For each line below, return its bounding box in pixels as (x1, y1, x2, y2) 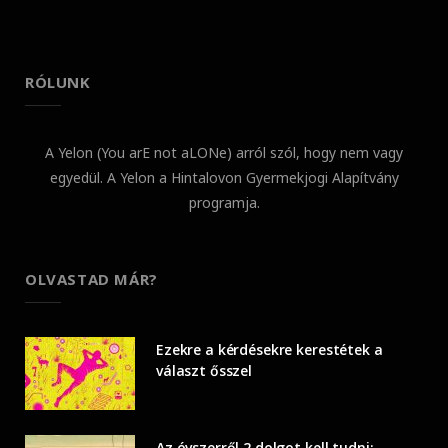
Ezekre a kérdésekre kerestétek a (156, 340, 383, 360)
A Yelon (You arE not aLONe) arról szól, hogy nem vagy (45, 143, 403, 163)
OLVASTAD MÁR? (25, 269, 158, 290)
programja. (188, 193, 260, 213)
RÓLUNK (25, 72, 91, 93)
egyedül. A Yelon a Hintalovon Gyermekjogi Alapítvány (49, 168, 399, 188)
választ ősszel (156, 361, 253, 381)
